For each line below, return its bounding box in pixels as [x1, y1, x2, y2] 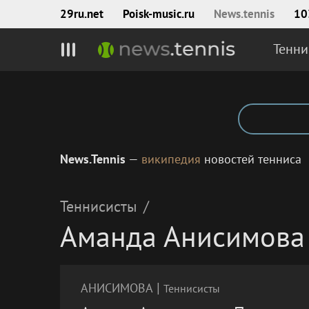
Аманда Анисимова [60, 217, 305, 255]
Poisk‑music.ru [123, 6, 195, 21]
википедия [141, 151, 201, 167]
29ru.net [60, 6, 103, 21]
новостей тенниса [201, 151, 301, 167]
